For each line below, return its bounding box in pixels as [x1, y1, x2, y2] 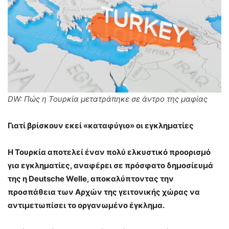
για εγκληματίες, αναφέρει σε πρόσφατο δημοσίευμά [8, 161, 213, 171]
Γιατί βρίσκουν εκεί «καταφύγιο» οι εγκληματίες [8, 121, 194, 131]
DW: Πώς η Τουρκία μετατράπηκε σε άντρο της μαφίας [8, 94, 208, 104]
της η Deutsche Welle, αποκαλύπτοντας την [8, 174, 174, 184]
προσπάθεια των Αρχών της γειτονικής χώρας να [8, 187, 200, 197]
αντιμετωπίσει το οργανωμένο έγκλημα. [8, 200, 165, 211]
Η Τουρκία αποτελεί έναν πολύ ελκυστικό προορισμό [8, 147, 211, 157]
